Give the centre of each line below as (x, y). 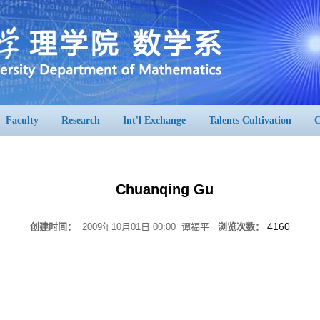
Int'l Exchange (154, 120)
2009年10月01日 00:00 (129, 227)
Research (81, 120)
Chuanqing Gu (164, 189)
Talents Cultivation (250, 120)
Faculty (22, 120)
